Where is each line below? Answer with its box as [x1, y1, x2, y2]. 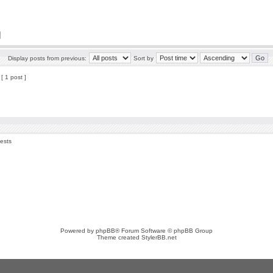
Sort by [133, 55, 154, 62]
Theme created [96, 234, 141, 241]
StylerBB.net [141, 234, 177, 241]
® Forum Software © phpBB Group [115, 227, 213, 234]
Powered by [60, 227, 96, 234]
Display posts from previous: [8, 55, 87, 62]
